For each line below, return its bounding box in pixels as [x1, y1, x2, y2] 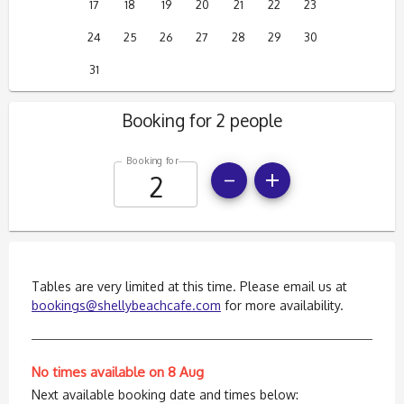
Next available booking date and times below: [32, 386, 298, 402]
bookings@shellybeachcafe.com [32, 297, 221, 313]
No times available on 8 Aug [32, 363, 204, 381]
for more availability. [221, 297, 344, 313]
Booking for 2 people [122, 109, 282, 132]
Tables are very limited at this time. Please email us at [32, 278, 347, 294]
